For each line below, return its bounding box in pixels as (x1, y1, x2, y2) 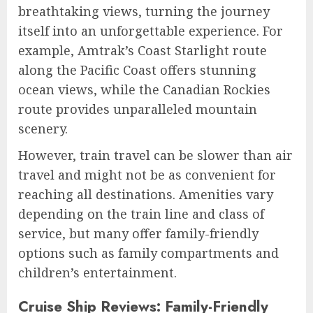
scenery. (18, 120, 68, 138)
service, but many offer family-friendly (18, 225, 259, 242)
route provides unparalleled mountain (18, 101, 257, 118)
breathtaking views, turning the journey (18, 3, 270, 20)
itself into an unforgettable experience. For (18, 22, 283, 40)
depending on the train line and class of (18, 205, 264, 223)
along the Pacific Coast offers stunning (18, 61, 256, 79)
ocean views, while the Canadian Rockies (18, 81, 270, 99)
